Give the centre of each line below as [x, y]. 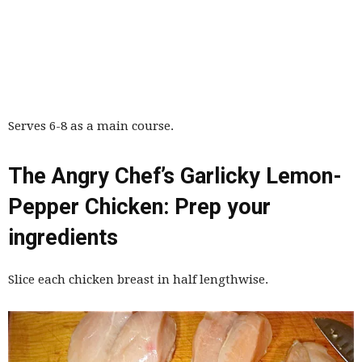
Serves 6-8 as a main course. [91, 126]
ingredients [63, 238]
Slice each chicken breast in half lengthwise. [138, 280]
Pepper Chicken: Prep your [139, 207]
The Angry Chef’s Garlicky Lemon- [175, 177]
